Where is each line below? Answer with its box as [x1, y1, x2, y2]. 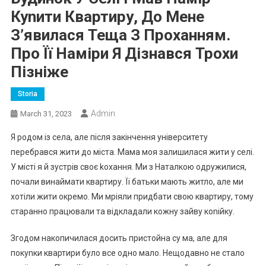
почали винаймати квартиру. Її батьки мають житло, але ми [10, 176, 243, 186]
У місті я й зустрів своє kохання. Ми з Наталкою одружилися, [10, 161, 246, 172]
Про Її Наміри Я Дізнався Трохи [10, 44, 238, 62]
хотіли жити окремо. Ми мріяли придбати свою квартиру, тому [10, 191, 254, 201]
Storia [17, 89, 37, 98]
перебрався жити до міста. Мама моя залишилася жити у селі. [10, 147, 254, 157]
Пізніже [10, 62, 68, 81]
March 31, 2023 [20, 109, 72, 118]
